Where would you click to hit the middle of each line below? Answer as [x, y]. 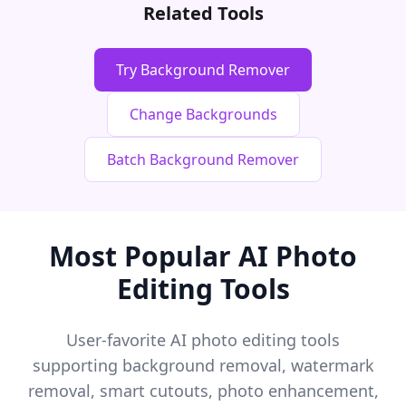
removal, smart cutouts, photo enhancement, [203, 391]
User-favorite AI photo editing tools [203, 340]
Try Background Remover [203, 70]
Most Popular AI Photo [203, 256]
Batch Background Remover [203, 159]
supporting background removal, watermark [203, 365]
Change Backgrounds [203, 114]
